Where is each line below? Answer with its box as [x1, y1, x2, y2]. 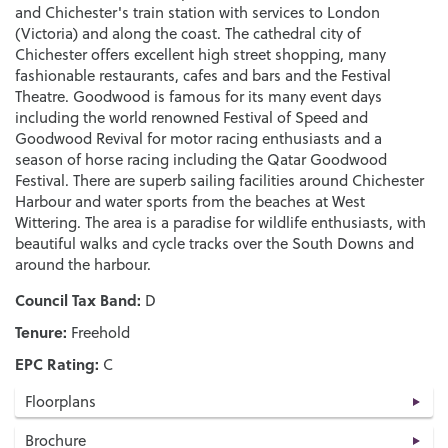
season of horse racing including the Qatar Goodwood [15, 149, 387, 171]
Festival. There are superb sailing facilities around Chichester [15, 170, 424, 192]
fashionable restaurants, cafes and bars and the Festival [15, 65, 391, 87]
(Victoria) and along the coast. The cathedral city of [15, 23, 361, 45]
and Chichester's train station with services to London [15, 2, 380, 24]
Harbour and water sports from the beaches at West [15, 191, 365, 213]
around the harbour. [15, 254, 151, 276]
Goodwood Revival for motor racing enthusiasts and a [15, 128, 382, 150]
